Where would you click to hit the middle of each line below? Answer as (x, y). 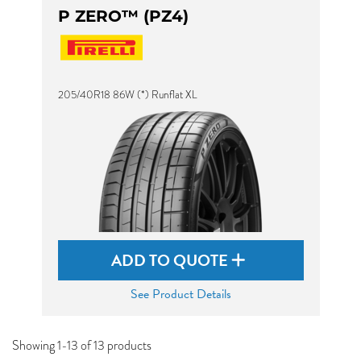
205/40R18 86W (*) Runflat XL (127, 95)
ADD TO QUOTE (171, 260)
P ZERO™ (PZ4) (123, 16)
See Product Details (180, 294)
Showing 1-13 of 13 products (82, 346)
